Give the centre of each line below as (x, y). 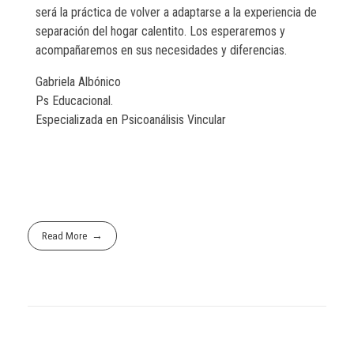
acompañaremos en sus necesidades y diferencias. (161, 51)
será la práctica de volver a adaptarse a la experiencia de (176, 13)
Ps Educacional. (74, 101)
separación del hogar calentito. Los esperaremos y (160, 32)
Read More (65, 236)
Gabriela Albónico (78, 82)
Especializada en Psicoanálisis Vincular (131, 120)
